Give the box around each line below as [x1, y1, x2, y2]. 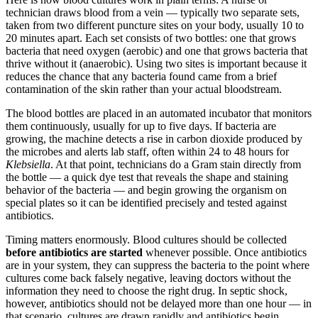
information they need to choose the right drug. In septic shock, [6, 285, 287, 297]
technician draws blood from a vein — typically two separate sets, [6, 6, 300, 19]
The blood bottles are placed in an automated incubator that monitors [6, 107, 312, 120]
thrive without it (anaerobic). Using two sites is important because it [6, 57, 307, 70]
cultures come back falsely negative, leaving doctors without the [6, 272, 291, 285]
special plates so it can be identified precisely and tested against [6, 197, 287, 209]
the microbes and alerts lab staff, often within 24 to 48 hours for [6, 146, 289, 158]
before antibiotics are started [6, 246, 143, 259]
